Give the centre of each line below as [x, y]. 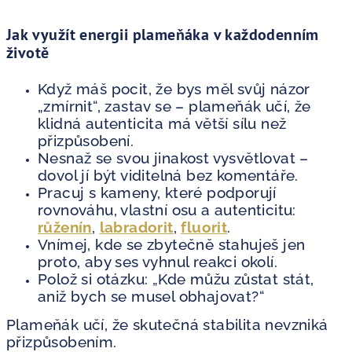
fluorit [204, 227]
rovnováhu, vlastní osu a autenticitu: [167, 209]
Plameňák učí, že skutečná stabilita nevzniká [167, 324]
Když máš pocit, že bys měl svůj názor [174, 88]
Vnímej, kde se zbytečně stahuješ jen [172, 244]
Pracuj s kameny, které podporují [157, 192]
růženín [65, 227]
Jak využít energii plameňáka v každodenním [163, 34]
